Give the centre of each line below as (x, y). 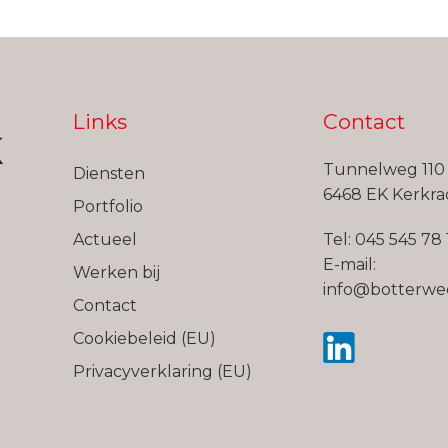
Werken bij (116, 272)
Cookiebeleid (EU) (144, 338)
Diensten (108, 173)
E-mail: (349, 264)
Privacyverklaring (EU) (162, 371)
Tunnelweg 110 (383, 169)
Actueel (104, 239)
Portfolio (107, 206)
